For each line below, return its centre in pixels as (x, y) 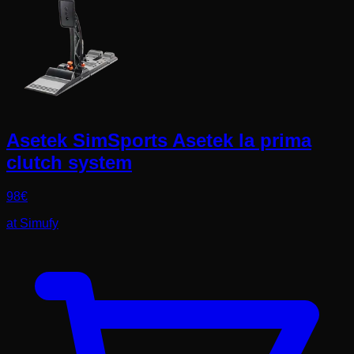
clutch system (69, 162)
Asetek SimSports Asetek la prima (159, 140)
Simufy (39, 223)
